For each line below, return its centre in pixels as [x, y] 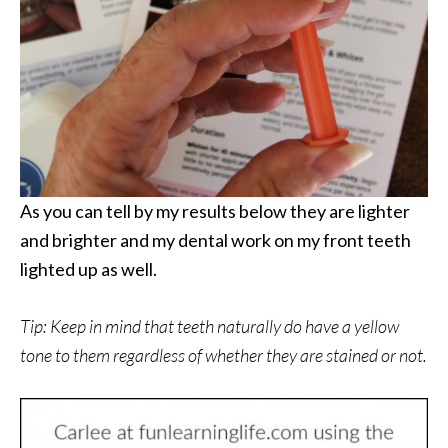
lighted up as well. [88, 269]
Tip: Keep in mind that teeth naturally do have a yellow [209, 326]
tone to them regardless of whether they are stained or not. [223, 355]
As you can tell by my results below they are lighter [215, 211]
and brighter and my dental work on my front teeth [215, 240]
